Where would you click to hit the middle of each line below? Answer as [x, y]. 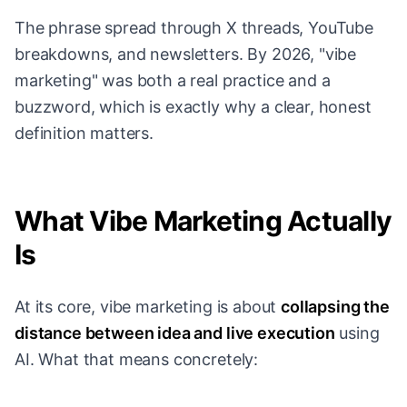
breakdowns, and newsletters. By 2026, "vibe [186, 55]
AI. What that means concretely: [137, 360]
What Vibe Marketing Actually [203, 221]
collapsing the [335, 307]
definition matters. [84, 134]
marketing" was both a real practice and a [173, 81]
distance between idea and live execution [175, 333]
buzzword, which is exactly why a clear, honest [193, 107]
